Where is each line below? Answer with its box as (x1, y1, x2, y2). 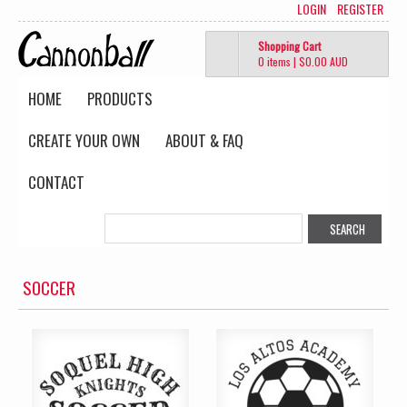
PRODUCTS (87, 87, 153, 110)
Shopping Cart (258, 38, 321, 54)
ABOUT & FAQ (165, 129, 243, 152)
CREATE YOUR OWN (28, 129, 140, 152)
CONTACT (28, 171, 84, 194)
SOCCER (23, 274, 75, 300)
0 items (258, 54, 291, 69)
